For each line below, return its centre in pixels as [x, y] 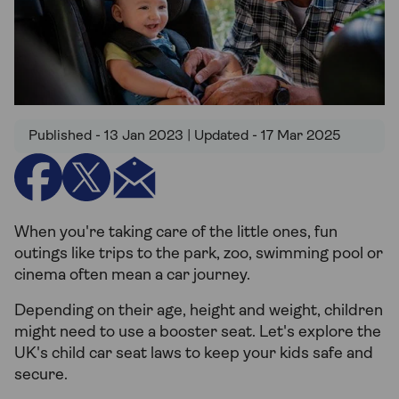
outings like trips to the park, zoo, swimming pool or [199, 255]
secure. [41, 376]
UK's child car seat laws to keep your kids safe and [194, 354]
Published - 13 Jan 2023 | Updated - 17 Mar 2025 [185, 137]
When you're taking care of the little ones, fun [176, 233]
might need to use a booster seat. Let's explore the [198, 333]
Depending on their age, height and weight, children [199, 312]
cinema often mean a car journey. [132, 276]
